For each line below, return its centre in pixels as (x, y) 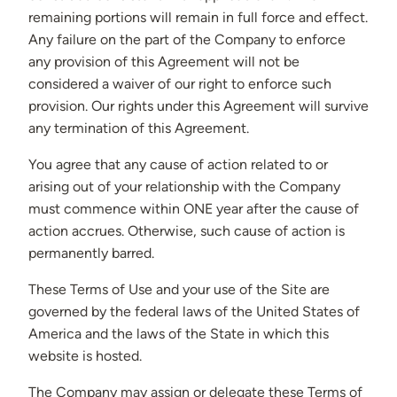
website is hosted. (85, 356)
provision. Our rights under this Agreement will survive (198, 106)
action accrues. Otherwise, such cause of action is (187, 231)
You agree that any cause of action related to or (178, 165)
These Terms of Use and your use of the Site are (179, 290)
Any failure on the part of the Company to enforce (187, 40)
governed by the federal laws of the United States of (194, 312)
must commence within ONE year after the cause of (194, 209)
